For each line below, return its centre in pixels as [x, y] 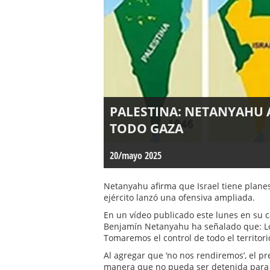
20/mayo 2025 [136, 155]
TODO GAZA [146, 128]
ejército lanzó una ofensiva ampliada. [179, 197]
